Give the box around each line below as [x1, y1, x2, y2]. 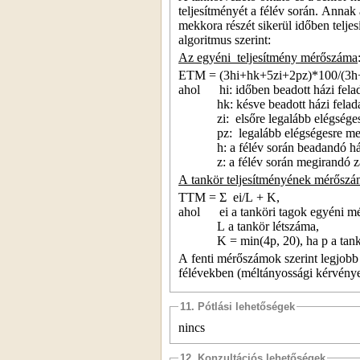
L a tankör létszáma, [217, 219, 319, 233]
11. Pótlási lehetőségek [180, 300, 295, 313]
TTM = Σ [178, 190, 227, 204]
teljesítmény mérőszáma [237, 50, 358, 64]
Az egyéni [178, 50, 231, 64]
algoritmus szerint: [178, 32, 271, 47]
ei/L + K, [233, 190, 280, 204]
